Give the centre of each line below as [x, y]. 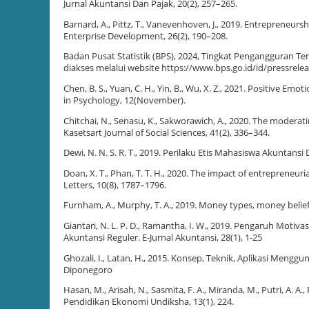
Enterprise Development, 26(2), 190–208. [146, 36]
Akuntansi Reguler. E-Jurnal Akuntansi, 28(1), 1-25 [163, 237]
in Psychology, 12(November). [124, 100]
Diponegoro [88, 270]
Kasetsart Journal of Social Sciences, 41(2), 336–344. [167, 132]
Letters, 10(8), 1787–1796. [115, 185]
